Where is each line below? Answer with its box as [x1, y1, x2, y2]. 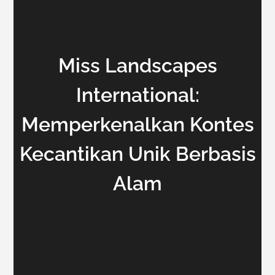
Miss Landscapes [58, 54, 217, 77]
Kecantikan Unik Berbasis [19, 142, 256, 165]
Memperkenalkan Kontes [21, 113, 254, 136]
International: [76, 83, 199, 106]
